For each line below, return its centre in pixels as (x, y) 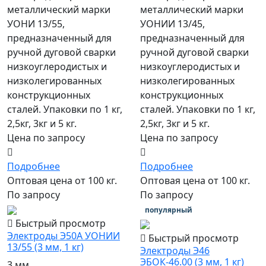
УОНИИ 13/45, (172, 24)
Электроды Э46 (175, 250)
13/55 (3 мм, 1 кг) (45, 247)
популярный (168, 210)
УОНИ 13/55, (36, 24)
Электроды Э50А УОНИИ (64, 236)
